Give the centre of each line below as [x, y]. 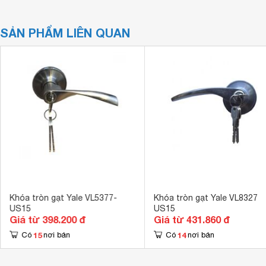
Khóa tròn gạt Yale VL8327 [205, 198]
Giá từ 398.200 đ [47, 219]
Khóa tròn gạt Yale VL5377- [63, 198]
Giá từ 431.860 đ [191, 219]
